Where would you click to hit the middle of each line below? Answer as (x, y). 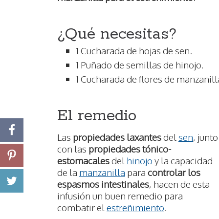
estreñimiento (135, 208)
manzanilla (102, 172)
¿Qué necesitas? (117, 35)
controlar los (174, 172)
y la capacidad (183, 161)
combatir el (82, 208)
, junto (206, 137)
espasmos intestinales (103, 184)
